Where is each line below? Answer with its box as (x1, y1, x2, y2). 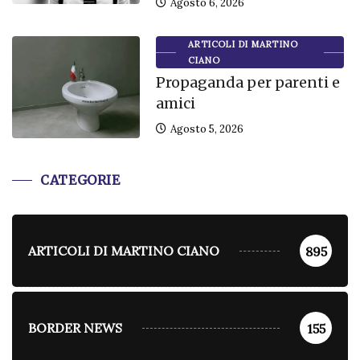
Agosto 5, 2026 (167, 122, 243, 137)
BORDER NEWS (28, 320, 122, 337)
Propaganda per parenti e (155, 73, 340, 92)
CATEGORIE (40, 172, 121, 189)
